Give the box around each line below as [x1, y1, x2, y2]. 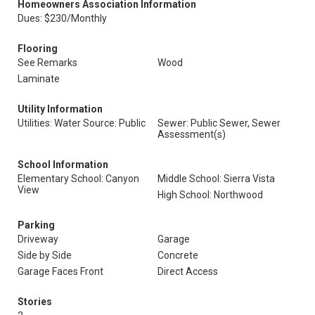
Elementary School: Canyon [18, 173, 139, 184]
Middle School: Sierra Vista [157, 173, 275, 184]
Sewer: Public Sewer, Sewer [157, 117, 281, 129]
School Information [18, 159, 108, 170]
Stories [18, 296, 52, 307]
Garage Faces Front [18, 266, 103, 277]
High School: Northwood [157, 189, 263, 200]
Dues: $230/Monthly [18, 13, 107, 24]
